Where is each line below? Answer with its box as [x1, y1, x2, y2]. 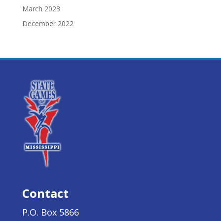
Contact [22, 184, 69, 201]
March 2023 [22, 3, 60, 13]
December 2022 [22, 18, 74, 28]
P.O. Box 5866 [22, 206, 79, 218]
